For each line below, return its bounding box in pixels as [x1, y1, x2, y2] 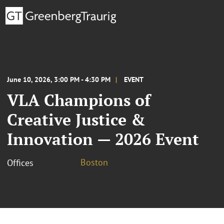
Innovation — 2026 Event [7, 128, 199, 149]
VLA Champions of [7, 89, 150, 110]
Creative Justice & [7, 108, 145, 130]
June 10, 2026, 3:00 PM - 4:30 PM [7, 74, 110, 84]
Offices [7, 156, 33, 168]
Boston [80, 156, 108, 168]
